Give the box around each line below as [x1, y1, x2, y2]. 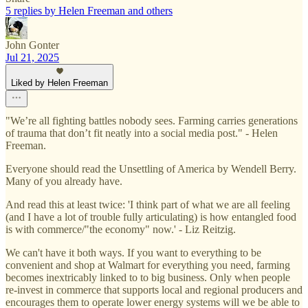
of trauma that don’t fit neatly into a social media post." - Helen [5, 127, 278, 140]
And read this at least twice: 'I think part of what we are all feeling [5, 199, 290, 211]
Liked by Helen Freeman [11, 78, 108, 89]
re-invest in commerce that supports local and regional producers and [5, 284, 302, 296]
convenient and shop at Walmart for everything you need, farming [5, 259, 290, 272]
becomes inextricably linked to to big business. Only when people [5, 272, 290, 284]
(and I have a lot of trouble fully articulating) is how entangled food [5, 211, 296, 223]
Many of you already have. [5, 175, 122, 188]
